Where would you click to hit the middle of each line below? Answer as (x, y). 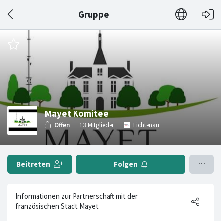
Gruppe (93, 15)
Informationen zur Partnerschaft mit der (76, 196)
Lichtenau (147, 125)
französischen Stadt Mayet (57, 206)
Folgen (126, 164)
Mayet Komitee (77, 113)
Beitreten (33, 164)
